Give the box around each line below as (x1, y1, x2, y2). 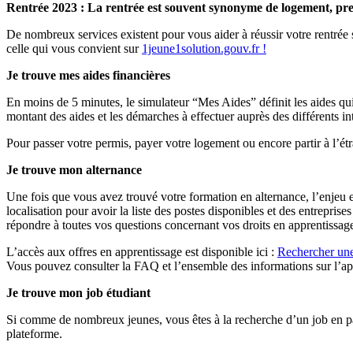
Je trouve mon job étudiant (6, 285, 150, 299)
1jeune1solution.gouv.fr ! (142, 41, 266, 55)
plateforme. (6, 326, 62, 340)
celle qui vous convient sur (6, 41, 142, 55)
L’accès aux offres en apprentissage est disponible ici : (6, 244, 277, 258)
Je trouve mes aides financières (6, 68, 170, 82)
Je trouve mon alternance (6, 162, 142, 176)
